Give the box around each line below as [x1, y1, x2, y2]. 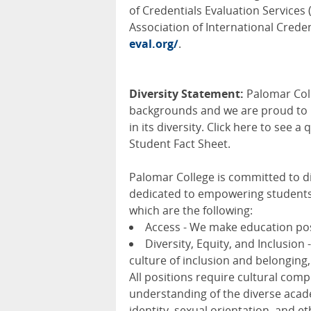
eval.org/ [129, 36, 178, 52]
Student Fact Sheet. [129, 136, 230, 152]
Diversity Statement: [129, 86, 244, 102]
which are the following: [129, 203, 253, 219]
